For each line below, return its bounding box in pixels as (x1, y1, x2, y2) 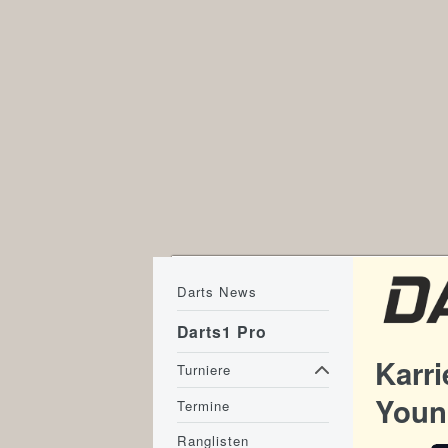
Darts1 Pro (177, 320, 268, 344)
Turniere (177, 360, 232, 380)
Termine (177, 395, 231, 415)
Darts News (177, 282, 258, 302)
